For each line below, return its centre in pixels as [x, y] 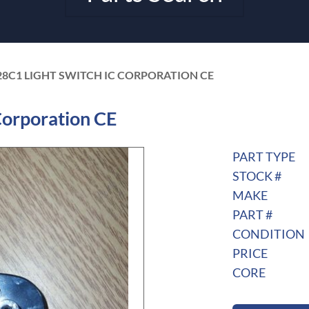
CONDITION [268, 234]
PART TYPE [263, 157]
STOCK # [257, 176]
